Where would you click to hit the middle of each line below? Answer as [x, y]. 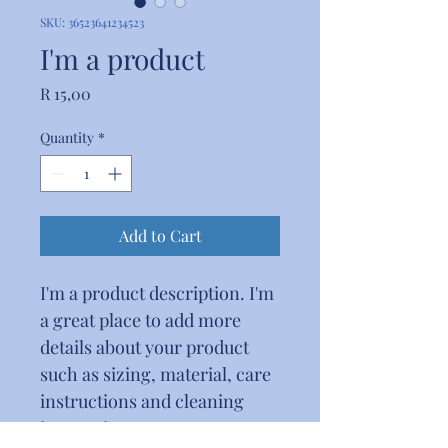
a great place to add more [142, 320]
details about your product [146, 347]
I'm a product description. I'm [159, 293]
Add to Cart [160, 235]
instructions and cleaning [144, 401]
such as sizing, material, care [157, 374]
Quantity [67, 137]
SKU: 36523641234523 [92, 22]
